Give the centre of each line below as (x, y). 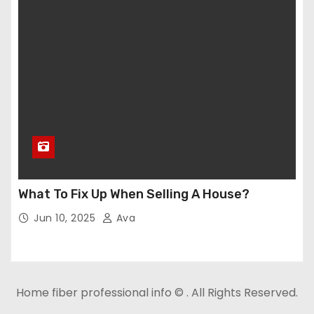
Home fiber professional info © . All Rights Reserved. (157, 293)
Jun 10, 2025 (66, 218)
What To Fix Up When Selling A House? (134, 194)
